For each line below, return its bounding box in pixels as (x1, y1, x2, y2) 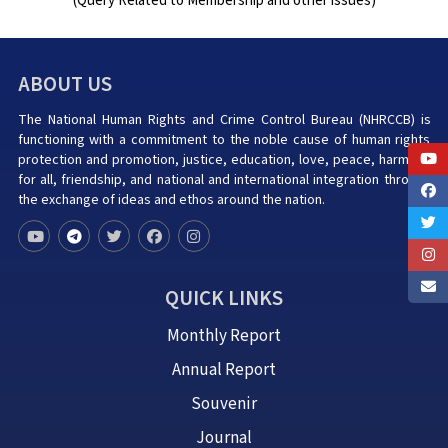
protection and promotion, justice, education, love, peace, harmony (17, 150, 431, 171)
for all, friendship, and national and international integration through (17, 170, 431, 191)
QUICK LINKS (165, 283, 283, 314)
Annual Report (172, 358, 276, 383)
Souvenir (191, 392, 257, 417)
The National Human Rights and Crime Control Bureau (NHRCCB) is (17, 110, 431, 131)
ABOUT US (17, 69, 112, 100)
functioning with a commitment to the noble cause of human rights (17, 130, 431, 151)
